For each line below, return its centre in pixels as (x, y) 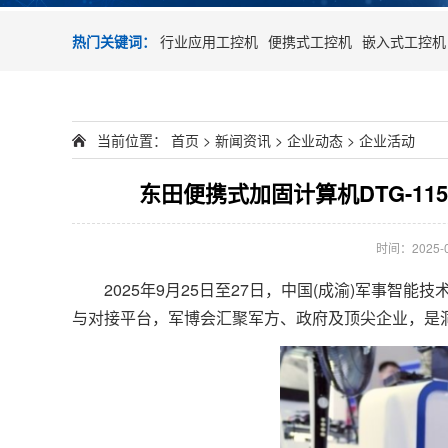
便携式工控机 (310, 41)
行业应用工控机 (209, 41)
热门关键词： (114, 41)
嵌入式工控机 (404, 41)
